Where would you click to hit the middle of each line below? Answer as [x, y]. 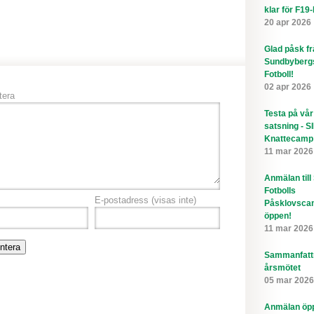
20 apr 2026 [288, 22]
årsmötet [282, 268]
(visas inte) [174, 200]
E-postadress [123, 200]
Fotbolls [280, 191]
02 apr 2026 [288, 87]
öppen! [278, 216]
